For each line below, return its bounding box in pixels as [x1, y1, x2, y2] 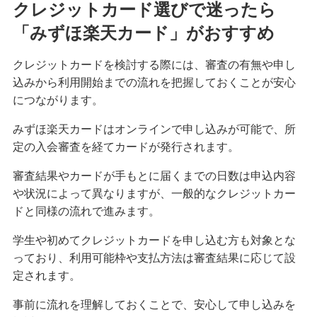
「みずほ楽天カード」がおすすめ [12, 23, 275, 42]
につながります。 [12, 93, 103, 106]
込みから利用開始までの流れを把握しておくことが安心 [12, 76, 296, 88]
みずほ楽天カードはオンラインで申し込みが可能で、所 [12, 122, 296, 135]
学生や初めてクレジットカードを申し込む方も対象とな [12, 234, 296, 246]
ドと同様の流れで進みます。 [12, 204, 160, 217]
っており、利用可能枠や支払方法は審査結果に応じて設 [12, 251, 296, 264]
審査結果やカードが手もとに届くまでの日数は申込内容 [12, 169, 296, 182]
